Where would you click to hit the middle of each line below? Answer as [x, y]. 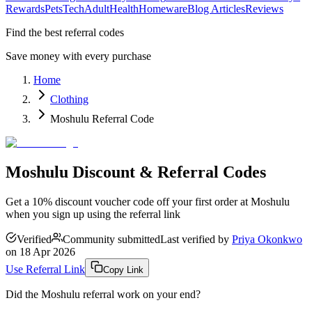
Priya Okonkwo [267, 239]
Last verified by [195, 239]
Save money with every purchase [78, 56]
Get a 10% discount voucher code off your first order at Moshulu [148, 201]
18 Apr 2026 [47, 251]
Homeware [163, 9]
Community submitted [111, 239]
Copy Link [123, 270]
